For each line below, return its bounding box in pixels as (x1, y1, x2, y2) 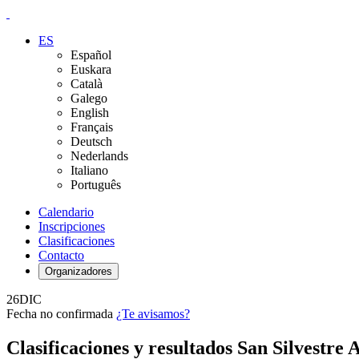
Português (71, 178, 121, 192)
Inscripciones (38, 220, 105, 233)
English (71, 106, 109, 119)
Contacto (38, 248, 84, 262)
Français (71, 120, 113, 134)
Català (71, 77, 103, 91)
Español (71, 48, 111, 62)
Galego (71, 91, 107, 105)
